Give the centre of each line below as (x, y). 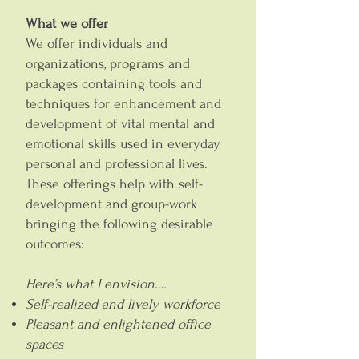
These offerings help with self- (114, 184)
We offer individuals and (97, 44)
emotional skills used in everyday (123, 144)
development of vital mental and (120, 124)
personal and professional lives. (117, 164)
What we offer (67, 24)
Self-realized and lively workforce (123, 304)
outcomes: (55, 244)
